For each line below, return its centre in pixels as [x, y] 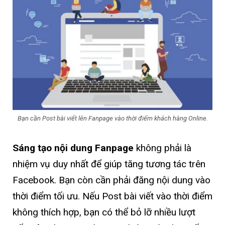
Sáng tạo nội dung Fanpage [74, 148]
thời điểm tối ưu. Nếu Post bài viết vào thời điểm [113, 196]
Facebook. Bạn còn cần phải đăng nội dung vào [111, 180]
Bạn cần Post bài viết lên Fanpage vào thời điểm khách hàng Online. [113, 119]
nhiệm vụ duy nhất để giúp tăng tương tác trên [109, 164]
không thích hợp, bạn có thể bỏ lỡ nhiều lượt [104, 212]
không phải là [164, 148]
